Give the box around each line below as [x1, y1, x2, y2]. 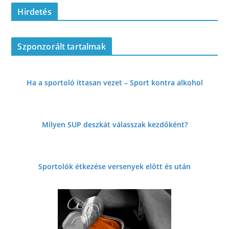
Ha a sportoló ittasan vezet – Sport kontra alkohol [26, 77, 203, 87]
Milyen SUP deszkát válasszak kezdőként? [41, 119, 188, 129]
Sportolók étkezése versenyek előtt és [38, 161, 172, 171]
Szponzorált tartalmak [17, 40, 106, 52]
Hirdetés [17, 6, 52, 17]
